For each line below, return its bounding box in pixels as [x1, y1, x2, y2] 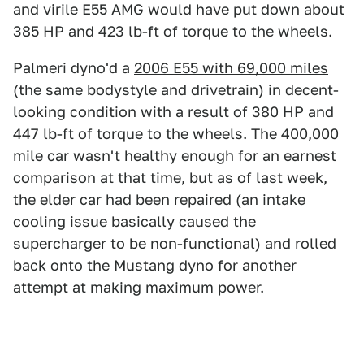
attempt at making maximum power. [13, 279, 264, 296]
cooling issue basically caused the [13, 213, 256, 230]
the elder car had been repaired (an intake [13, 191, 305, 208]
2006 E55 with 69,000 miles [134, 59, 328, 76]
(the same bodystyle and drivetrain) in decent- [13, 81, 339, 98]
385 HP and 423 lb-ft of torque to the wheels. [13, 23, 332, 40]
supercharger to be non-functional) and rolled [13, 235, 336, 252]
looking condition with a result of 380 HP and [13, 103, 334, 120]
